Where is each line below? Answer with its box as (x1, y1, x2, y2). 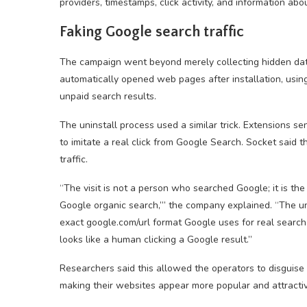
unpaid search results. (60, 90, 156, 103)
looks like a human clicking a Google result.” (60, 233, 252, 246)
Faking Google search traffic (60, 23, 244, 40)
